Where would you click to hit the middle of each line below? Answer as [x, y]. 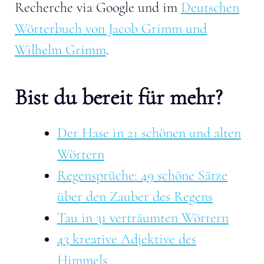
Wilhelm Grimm [60, 49]
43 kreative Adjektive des [127, 239]
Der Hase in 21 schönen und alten [149, 133]
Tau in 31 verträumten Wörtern [143, 217]
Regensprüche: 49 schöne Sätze [142, 175]
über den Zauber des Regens [135, 196]
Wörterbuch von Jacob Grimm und [111, 28]
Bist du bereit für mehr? [118, 97]
